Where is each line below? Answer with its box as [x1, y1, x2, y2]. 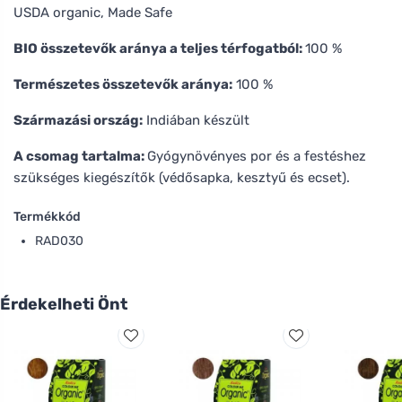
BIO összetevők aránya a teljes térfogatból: [13, 39, 305, 57]
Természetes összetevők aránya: [13, 75, 232, 92]
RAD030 [35, 232, 83, 249]
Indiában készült [143, 111, 249, 128]
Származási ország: [13, 111, 143, 128]
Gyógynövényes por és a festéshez [147, 147, 366, 164]
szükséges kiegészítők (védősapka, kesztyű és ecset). [13, 169, 350, 186]
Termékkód [13, 208, 81, 224]
